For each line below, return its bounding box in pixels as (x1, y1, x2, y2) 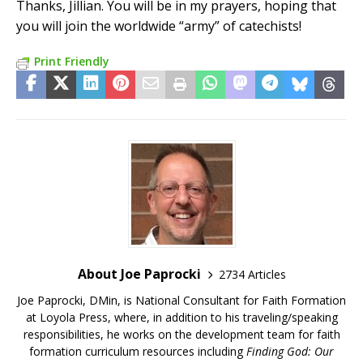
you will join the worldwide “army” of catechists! (16, 17, 301, 36)
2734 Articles (218, 266, 286, 282)
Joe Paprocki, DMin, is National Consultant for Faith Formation (17, 293, 346, 309)
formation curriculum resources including (29, 344, 246, 360)
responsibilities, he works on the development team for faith (23, 327, 340, 343)
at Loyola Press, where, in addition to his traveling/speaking (25, 310, 338, 326)
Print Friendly (34, 53, 109, 70)
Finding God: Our (246, 344, 334, 360)
